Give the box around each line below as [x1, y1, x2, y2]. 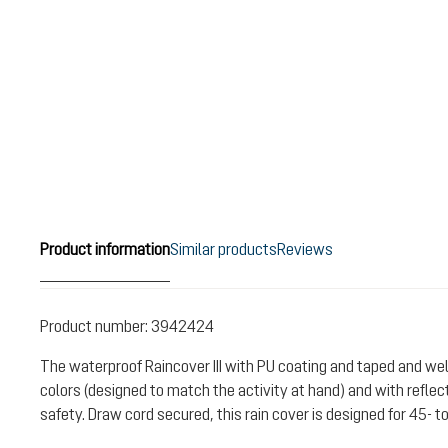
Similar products [170, 239, 277, 258]
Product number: [40, 317, 151, 335]
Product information [40, 239, 170, 258]
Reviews [277, 239, 333, 258]
